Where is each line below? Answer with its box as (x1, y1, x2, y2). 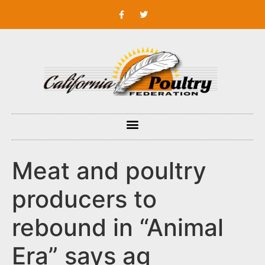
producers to (12, 185, 157, 214)
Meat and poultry (12, 156, 206, 186)
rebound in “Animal (12, 213, 224, 243)
